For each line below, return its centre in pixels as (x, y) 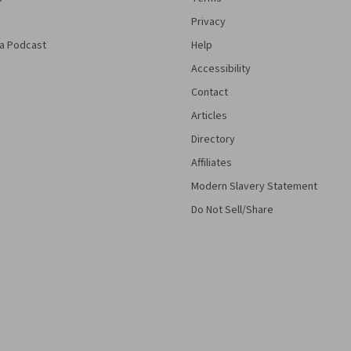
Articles (209, 116)
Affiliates (212, 163)
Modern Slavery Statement (254, 186)
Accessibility (221, 69)
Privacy (208, 22)
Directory (213, 139)
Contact (210, 92)
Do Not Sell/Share (232, 210)
